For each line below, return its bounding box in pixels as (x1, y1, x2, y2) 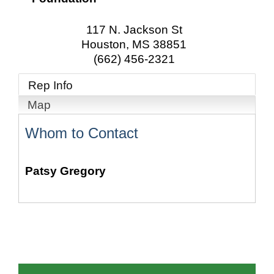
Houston (81, 37, 126, 51)
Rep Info (28, 78, 73, 92)
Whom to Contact (25, 124, 138, 141)
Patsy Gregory (25, 164, 106, 177)
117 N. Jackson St (86, 23, 182, 36)
